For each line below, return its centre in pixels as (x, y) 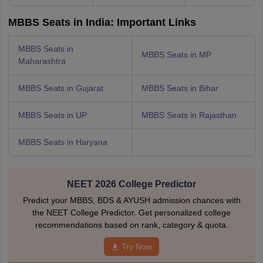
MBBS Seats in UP (52, 115)
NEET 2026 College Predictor (131, 184)
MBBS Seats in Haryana (63, 142)
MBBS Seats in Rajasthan (189, 115)
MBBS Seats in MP (176, 55)
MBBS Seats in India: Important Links (102, 22)
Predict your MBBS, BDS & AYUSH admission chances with (131, 200)
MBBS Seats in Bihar (180, 88)
